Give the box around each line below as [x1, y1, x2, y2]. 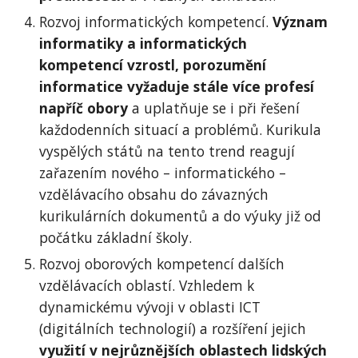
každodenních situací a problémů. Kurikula [39, 120, 322, 139]
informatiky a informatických [39, 34, 248, 53]
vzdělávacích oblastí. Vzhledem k [39, 276, 255, 295]
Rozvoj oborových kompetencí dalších [39, 254, 285, 273]
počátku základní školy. [39, 228, 193, 247]
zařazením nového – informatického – [39, 163, 287, 182]
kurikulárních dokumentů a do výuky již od [39, 206, 322, 225]
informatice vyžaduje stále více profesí [39, 77, 315, 96]
